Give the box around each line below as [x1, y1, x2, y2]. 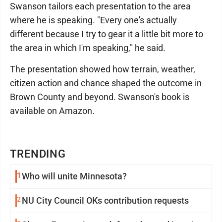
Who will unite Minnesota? [22, 171, 127, 181]
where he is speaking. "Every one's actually [10, 15, 177, 25]
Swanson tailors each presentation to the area [10, 1, 191, 11]
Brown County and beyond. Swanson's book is [10, 92, 189, 102]
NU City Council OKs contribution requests [22, 195, 189, 206]
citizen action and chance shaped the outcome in [10, 78, 202, 88]
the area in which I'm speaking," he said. [10, 43, 166, 53]
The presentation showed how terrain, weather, [10, 64, 195, 74]
